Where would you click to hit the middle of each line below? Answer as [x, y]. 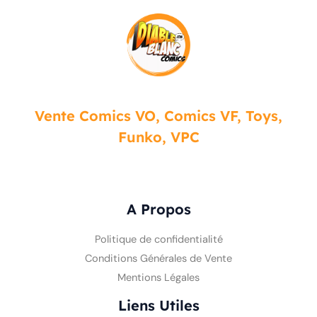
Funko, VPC [158, 137]
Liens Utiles [158, 305]
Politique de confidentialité [158, 240]
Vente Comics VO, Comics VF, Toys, [158, 115]
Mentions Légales [158, 278]
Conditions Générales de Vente [158, 259]
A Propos [158, 209]
